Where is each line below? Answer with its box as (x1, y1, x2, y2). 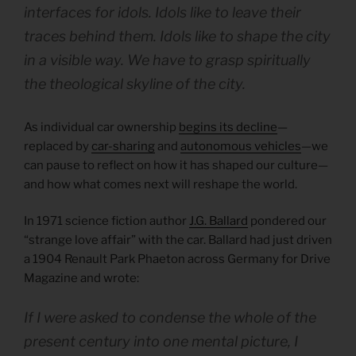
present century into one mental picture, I (24, 332, 298, 350)
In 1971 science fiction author (24, 214, 189, 229)
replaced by (24, 138, 91, 153)
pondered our (248, 214, 327, 229)
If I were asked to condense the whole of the (24, 308, 316, 326)
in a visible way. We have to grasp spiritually (24, 51, 311, 68)
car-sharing (91, 138, 155, 153)
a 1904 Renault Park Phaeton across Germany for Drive (24, 252, 331, 267)
